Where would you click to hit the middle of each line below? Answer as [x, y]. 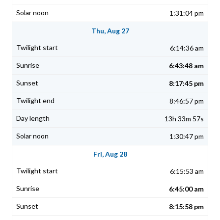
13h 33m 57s [184, 119]
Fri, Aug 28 [110, 154]
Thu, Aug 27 [110, 31]
